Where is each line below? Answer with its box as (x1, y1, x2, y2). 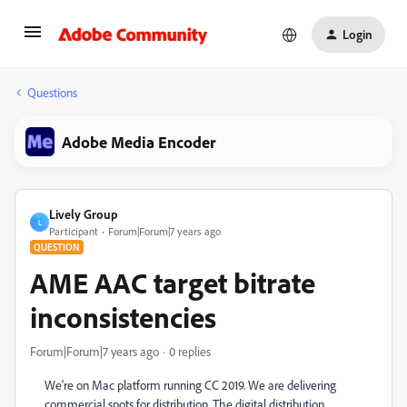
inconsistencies (30, 299, 216, 335)
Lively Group (49, 206, 118, 222)
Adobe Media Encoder (62, 132, 216, 152)
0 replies (169, 343, 211, 359)
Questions (27, 84, 77, 100)
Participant (49, 224, 98, 238)
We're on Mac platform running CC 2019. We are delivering (45, 377, 336, 392)
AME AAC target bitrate (30, 264, 315, 301)
